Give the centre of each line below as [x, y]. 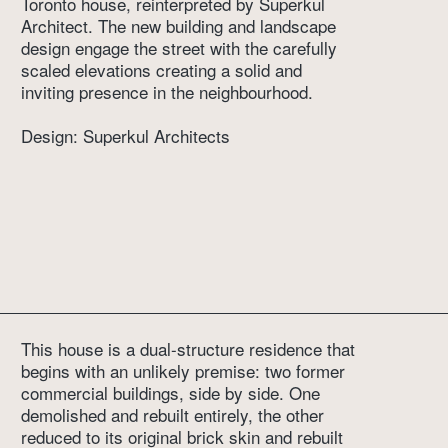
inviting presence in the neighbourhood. [167, 92]
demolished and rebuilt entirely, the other [173, 415]
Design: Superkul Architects [126, 136]
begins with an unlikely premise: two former [183, 371]
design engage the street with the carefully [179, 48]
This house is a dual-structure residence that [188, 349]
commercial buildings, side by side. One [171, 393]
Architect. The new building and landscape [179, 26]
